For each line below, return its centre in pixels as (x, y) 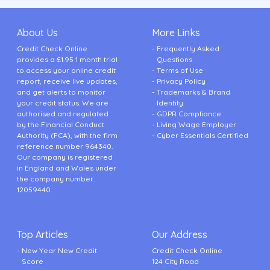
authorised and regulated (63, 114)
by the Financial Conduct (61, 125)
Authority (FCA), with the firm (67, 136)
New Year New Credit (59, 251)
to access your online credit (66, 71)
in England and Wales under (67, 168)
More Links (176, 33)
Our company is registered (65, 157)
